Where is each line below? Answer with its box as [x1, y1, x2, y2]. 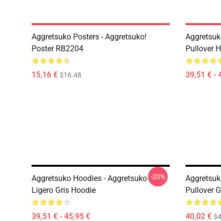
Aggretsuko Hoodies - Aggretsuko [32, 174, 147, 183]
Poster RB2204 [32, 44, 83, 53]
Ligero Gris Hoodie [32, 185, 96, 195]
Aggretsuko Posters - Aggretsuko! [32, 32, 147, 41]
